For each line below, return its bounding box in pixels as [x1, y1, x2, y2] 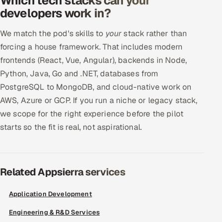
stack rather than [121, 28, 187, 39]
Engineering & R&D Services [9, 208, 100, 217]
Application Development [9, 190, 92, 198]
